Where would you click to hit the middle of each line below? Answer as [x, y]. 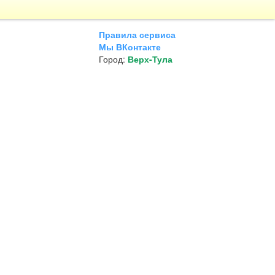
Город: [113, 59]
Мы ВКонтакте [130, 47]
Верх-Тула [150, 59]
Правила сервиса [137, 34]
